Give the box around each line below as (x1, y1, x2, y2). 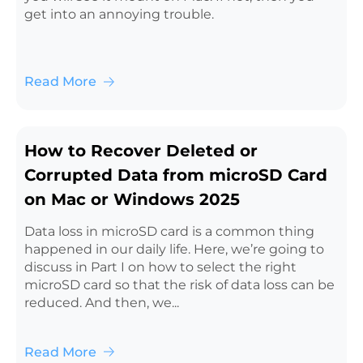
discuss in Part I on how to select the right (23, 258, 297, 275)
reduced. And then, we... (23, 294, 179, 310)
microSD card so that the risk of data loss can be (23, 276, 335, 293)
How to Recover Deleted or (23, 140, 258, 160)
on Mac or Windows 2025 (23, 189, 240, 209)
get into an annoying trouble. (23, 6, 214, 23)
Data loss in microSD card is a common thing (23, 223, 314, 239)
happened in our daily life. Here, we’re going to (23, 241, 324, 257)
